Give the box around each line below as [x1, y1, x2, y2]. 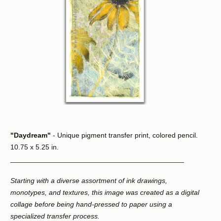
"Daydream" [10, 131, 51, 139]
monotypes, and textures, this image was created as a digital [10, 188, 199, 196]
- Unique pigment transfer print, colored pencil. [50, 131, 198, 139]
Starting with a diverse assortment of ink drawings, [10, 176, 167, 184]
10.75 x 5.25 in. [10, 143, 59, 151]
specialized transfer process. [10, 212, 100, 220]
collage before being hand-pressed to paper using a [10, 200, 172, 208]
